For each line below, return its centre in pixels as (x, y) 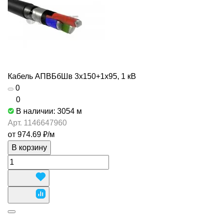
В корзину (29, 147)
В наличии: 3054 (46, 111)
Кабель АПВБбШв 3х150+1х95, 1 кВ (72, 76)
